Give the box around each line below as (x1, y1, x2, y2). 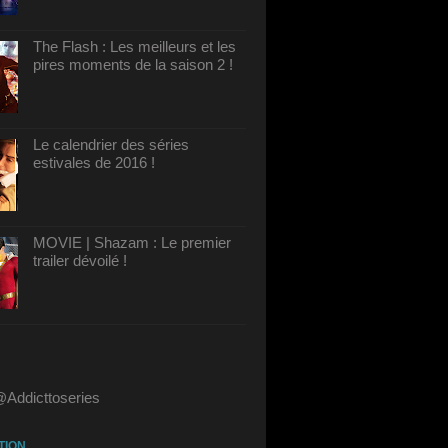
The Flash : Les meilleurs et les (33, 38, 236, 55)
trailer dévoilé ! (33, 252, 127, 269)
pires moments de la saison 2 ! (33, 56, 233, 73)
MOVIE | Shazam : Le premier (33, 234, 231, 251)
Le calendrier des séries (33, 136, 189, 153)
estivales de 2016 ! (33, 154, 155, 171)
